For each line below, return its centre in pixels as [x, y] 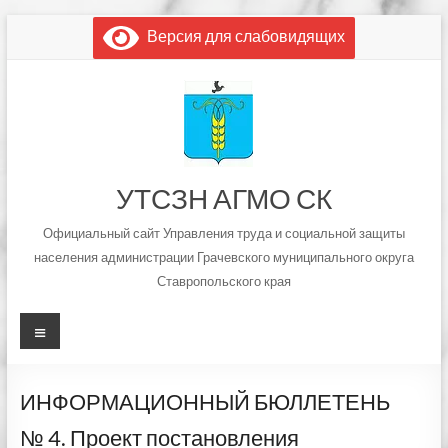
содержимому [57, 63]
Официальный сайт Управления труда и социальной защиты [223, 233]
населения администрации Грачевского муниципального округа [223, 257]
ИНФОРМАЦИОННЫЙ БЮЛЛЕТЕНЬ [204, 401]
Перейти [37, 23]
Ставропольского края [223, 281]
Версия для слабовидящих [241, 36]
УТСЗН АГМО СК [223, 198]
